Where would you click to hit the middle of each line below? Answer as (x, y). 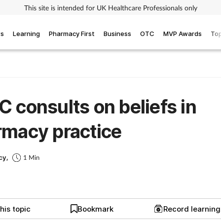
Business (117, 33)
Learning (26, 33)
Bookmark (96, 209)
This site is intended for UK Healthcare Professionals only (110, 7)
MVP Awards (183, 33)
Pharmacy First (72, 33)
